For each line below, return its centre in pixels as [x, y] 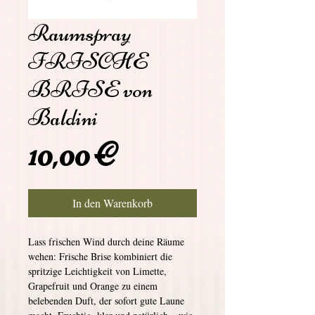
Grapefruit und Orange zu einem [93, 286]
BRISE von [90, 89]
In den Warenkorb [112, 203]
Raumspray [79, 33]
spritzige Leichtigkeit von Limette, [97, 271]
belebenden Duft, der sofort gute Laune [106, 301]
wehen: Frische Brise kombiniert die [100, 256]
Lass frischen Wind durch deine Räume [106, 242]
